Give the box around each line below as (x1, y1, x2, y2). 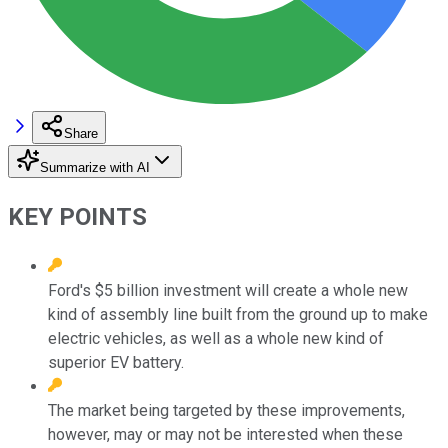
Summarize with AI (40, 159, 150, 175)
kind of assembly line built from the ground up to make (48, 304, 428, 324)
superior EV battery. (48, 352, 184, 372)
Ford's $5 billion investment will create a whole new (48, 280, 408, 300)
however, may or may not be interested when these (48, 424, 403, 444)
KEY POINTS (8, 202, 147, 231)
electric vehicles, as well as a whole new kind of (48, 328, 384, 348)
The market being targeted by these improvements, (48, 400, 405, 420)
